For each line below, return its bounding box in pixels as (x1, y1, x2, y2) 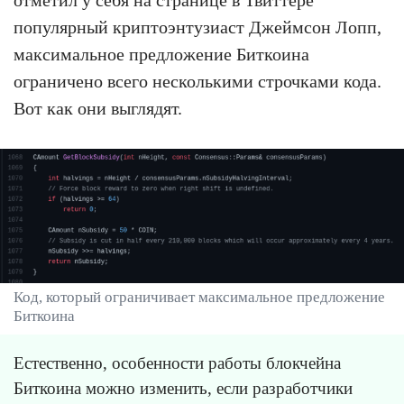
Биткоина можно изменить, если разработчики (14, 379, 353, 399)
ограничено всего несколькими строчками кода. (14, 70, 381, 91)
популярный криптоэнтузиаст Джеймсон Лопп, (14, 16, 381, 37)
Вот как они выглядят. (14, 97, 182, 118)
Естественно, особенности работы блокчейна (14, 353, 341, 373)
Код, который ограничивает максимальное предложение (14, 289, 385, 307)
